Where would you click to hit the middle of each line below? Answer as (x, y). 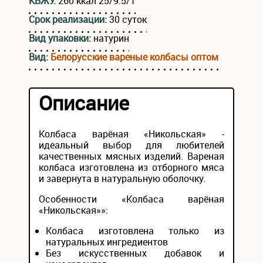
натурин (111, 38)
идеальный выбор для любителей (131, 145)
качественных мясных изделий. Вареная (131, 156)
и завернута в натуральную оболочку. (122, 178)
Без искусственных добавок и (135, 253)
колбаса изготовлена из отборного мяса (131, 167)
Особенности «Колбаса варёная (131, 199)
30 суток (128, 19)
